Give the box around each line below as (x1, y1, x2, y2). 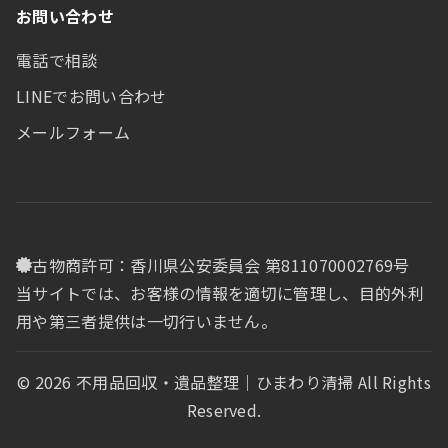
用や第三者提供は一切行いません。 (16, 309, 278, 333)
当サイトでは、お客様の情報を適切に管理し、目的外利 (16, 281, 425, 305)
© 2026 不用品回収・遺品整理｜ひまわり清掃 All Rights (16, 370, 432, 394)
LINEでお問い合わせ (16, 84, 167, 108)
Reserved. (186, 398, 262, 422)
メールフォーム (16, 120, 131, 144)
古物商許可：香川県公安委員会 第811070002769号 (32, 253, 410, 277)
